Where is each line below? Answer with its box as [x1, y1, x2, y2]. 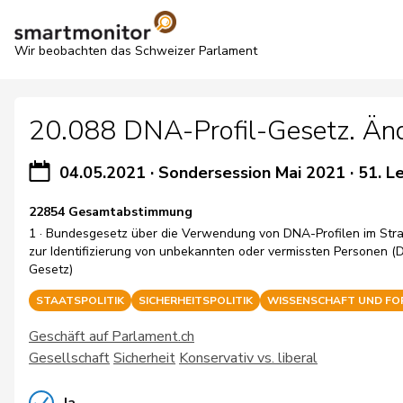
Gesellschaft [29, 348, 110, 368]
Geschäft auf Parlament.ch [29, 327, 194, 346]
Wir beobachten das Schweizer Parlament [14, 42, 257, 59]
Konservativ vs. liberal [179, 348, 318, 368]
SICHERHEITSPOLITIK [139, 293, 253, 308]
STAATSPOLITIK [36, 293, 124, 308]
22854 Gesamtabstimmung [29, 203, 193, 220]
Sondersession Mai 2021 [158, 162, 345, 184]
